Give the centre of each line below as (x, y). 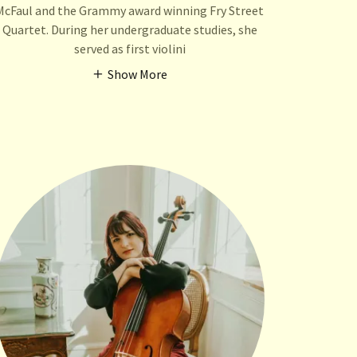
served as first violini (129, 48)
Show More (138, 74)
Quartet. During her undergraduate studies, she (129, 29)
